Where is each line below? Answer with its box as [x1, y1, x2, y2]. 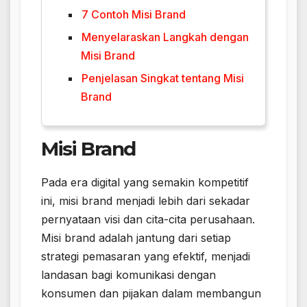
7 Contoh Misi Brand [82, 7, 186, 21]
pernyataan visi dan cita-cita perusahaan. [41, 212, 255, 226]
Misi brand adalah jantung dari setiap [41, 230, 231, 245]
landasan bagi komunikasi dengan [41, 267, 216, 282]
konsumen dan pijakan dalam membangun [41, 286, 261, 300]
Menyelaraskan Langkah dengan [82, 29, 249, 44]
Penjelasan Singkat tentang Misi [82, 71, 244, 85]
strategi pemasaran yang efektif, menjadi [41, 249, 250, 263]
